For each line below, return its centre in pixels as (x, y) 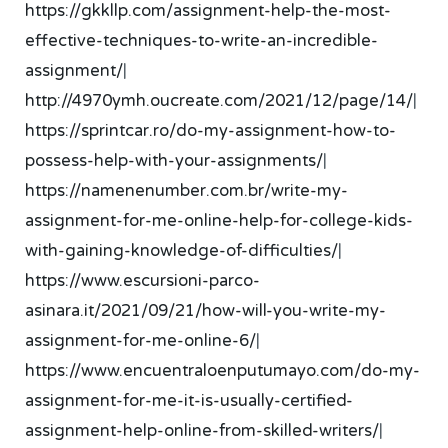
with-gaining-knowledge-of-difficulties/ (182, 250)
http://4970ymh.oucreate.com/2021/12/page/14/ (219, 100)
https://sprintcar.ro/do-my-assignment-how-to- (211, 130)
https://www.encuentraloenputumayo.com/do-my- (223, 370)
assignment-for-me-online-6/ (141, 340)
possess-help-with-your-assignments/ (174, 160)
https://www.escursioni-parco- (143, 280)
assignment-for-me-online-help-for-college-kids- (219, 220)
